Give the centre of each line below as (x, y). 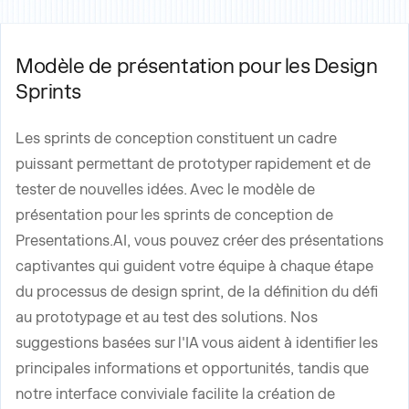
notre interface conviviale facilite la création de (175, 394)
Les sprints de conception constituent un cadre (176, 138)
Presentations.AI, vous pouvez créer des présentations (199, 241)
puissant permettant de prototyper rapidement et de (193, 164)
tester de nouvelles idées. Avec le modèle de (165, 189)
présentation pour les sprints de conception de (174, 215)
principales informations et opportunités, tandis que (192, 368)
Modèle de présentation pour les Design (197, 66)
